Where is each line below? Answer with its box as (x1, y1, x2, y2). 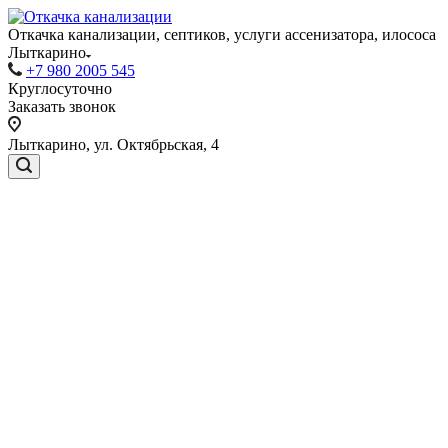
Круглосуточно (8, 80, 112, 97)
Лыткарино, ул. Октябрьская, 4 (8, 136, 219, 153)
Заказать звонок (8, 98, 116, 115)
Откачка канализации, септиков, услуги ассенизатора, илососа (8, 26, 436, 43)
